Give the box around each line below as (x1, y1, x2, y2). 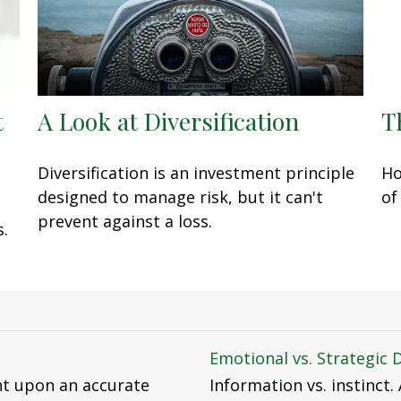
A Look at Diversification (38, 104, 300, 137)
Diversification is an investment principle (38, 161, 355, 183)
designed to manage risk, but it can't (38, 185, 324, 208)
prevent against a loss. (38, 209, 213, 232)
